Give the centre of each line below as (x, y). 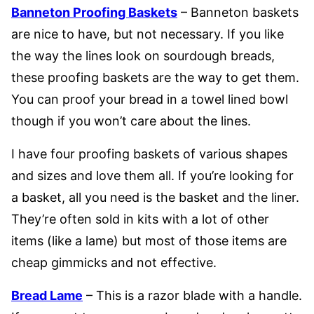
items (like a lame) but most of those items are (149, 241)
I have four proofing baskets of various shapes (149, 154)
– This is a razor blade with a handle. (192, 295)
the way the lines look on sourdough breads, (143, 56)
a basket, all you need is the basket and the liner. (155, 197)
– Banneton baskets (238, 12)
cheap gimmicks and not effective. (114, 262)
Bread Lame (47, 295)
